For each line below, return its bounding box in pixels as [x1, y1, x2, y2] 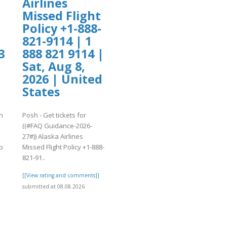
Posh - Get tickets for [22, 110, 86, 120]
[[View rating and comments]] [22, 172, 99, 179]
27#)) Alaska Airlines [22, 132, 83, 141]
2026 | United [22, 70, 102, 87]
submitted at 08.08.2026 [22, 183, 85, 191]
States [22, 83, 60, 100]
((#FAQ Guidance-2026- [22, 121, 92, 131]
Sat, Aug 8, [22, 58, 85, 74]
